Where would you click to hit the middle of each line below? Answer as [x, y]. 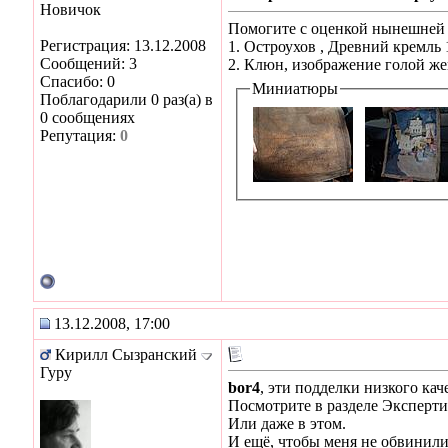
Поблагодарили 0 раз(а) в [126, 99]
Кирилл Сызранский [126, 354]
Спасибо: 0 [77, 81]
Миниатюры [295, 88]
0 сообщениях [87, 117]
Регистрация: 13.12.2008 [123, 45]
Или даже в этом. [287, 423]
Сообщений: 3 [88, 63]
